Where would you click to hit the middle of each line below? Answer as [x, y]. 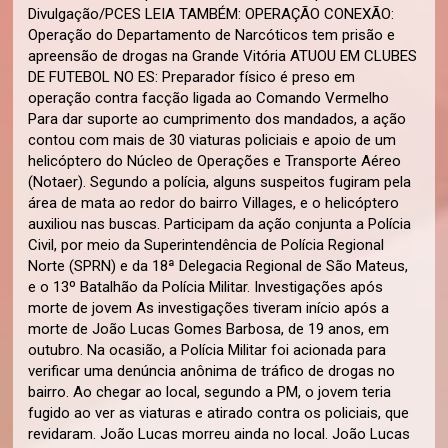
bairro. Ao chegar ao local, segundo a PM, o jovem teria [210, 392]
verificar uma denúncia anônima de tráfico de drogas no [212, 371]
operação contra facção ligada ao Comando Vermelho [209, 98]
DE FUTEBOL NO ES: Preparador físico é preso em [192, 77]
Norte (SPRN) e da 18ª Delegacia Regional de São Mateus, [218, 266]
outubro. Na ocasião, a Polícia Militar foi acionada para [207, 350]
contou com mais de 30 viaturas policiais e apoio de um [212, 140]
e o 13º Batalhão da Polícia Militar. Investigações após [206, 287]
